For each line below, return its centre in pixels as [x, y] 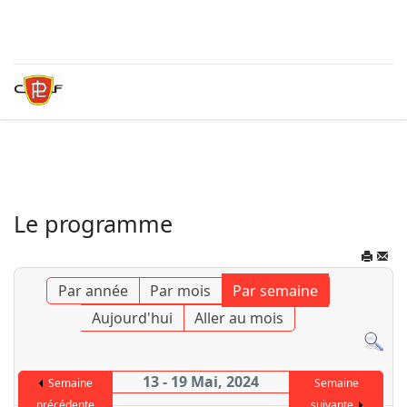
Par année [93, 291]
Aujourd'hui [132, 318]
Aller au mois [238, 318]
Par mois [180, 291]
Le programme [93, 223]
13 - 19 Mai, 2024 [201, 382]
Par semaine [275, 291]
